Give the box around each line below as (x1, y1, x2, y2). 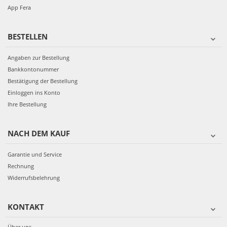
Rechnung (8, 162, 34, 170)
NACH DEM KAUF (8, 128, 70, 138)
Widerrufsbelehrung (8, 173, 60, 181)
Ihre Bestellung (8, 100, 47, 108)
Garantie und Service (8, 150, 62, 158)
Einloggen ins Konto (8, 88, 60, 96)
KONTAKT (8, 201, 44, 212)
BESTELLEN (8, 31, 48, 42)
